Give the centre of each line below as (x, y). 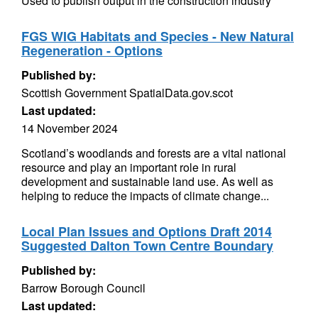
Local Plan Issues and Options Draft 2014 (147, 231)
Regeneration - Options (92, 50)
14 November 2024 (70, 128)
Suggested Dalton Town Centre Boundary (147, 246)
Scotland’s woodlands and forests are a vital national (154, 153)
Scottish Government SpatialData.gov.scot (127, 93)
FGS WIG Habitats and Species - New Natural (158, 36)
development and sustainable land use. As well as (147, 181)
